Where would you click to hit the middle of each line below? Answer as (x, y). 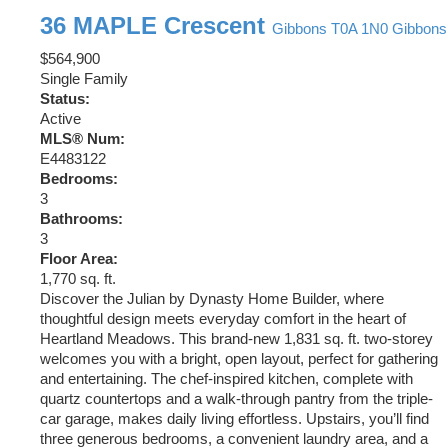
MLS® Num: (82, 139)
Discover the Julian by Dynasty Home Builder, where (212, 299)
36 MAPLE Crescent (156, 26)
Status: (65, 99)
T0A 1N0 (359, 29)
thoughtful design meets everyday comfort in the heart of (223, 319)
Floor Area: (79, 259)
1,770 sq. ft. (78, 279)
